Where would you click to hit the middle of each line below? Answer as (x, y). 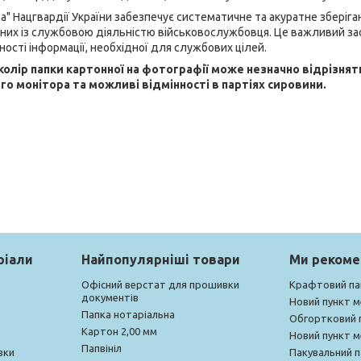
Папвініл (101, 348)
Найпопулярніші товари (160, 259)
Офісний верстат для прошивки (160, 284)
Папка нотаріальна (128, 314)
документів (110, 297)
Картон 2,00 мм (119, 331)
